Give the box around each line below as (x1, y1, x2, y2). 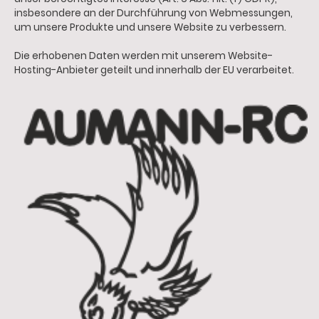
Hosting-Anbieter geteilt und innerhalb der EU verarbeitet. (14, 63, 294, 77)
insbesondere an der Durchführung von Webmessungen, (14, 6, 293, 20)
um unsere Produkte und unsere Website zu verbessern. (14, 20, 286, 34)
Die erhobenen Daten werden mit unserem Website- (14, 48, 273, 63)
